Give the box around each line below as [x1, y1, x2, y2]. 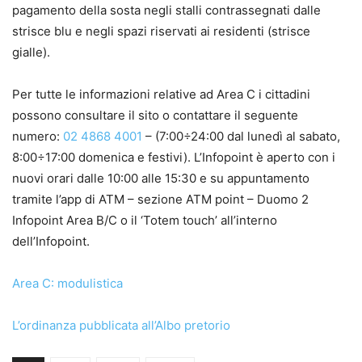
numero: [12, 128, 63, 145]
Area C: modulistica [12, 276, 123, 292]
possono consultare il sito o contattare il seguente [12, 107, 298, 124]
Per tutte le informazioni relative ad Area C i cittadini [12, 86, 310, 103]
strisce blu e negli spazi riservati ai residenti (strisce [12, 23, 310, 40]
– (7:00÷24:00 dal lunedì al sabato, [142, 128, 340, 145]
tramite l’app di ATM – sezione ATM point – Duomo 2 [12, 192, 309, 208]
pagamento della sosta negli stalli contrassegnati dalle [12, 2, 321, 19]
